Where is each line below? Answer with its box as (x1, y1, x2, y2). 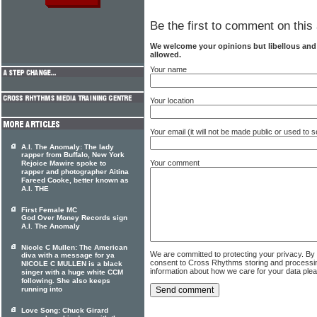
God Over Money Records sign (21, 214, 127, 222)
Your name (150, 64, 187, 74)
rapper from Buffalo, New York (21, 151, 125, 159)
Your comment (150, 158, 200, 167)
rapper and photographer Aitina (21, 168, 129, 176)
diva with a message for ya (21, 251, 115, 260)
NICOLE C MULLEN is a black (21, 260, 122, 268)
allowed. (150, 50, 181, 59)
